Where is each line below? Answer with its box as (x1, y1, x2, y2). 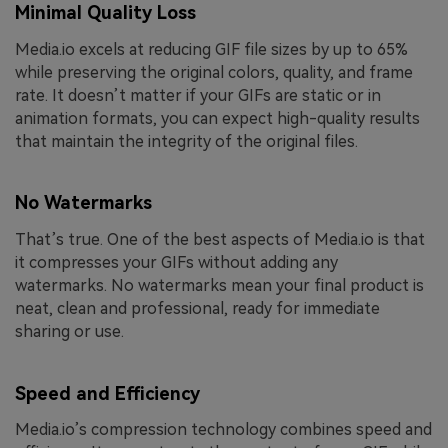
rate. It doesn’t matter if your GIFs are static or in (15, 85, 381, 105)
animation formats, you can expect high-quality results (15, 108, 420, 128)
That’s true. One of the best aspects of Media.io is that (15, 230, 425, 250)
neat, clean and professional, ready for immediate (15, 299, 380, 319)
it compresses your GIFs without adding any (15, 253, 338, 273)
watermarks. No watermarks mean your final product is (15, 276, 424, 296)
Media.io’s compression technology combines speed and (15, 420, 432, 440)
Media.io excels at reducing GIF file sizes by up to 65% (15, 39, 408, 59)
